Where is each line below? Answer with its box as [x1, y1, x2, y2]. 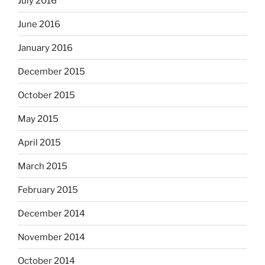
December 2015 [18, 66, 85, 77]
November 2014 [18, 231, 85, 243]
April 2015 [18, 137, 61, 148]
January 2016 [18, 42, 73, 53]
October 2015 [18, 89, 75, 101]
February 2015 [18, 184, 78, 195]
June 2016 [18, 18, 60, 30]
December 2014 [18, 208, 85, 219]
